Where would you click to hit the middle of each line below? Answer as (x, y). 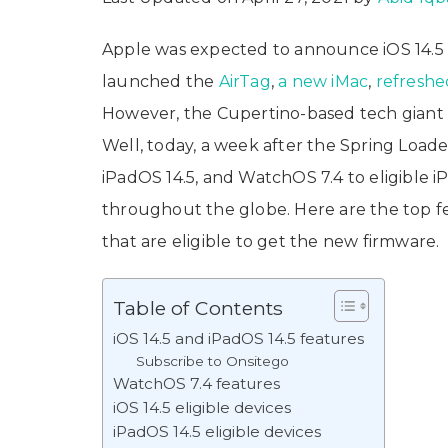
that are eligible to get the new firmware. (271, 242)
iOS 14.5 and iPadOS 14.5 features (238, 339)
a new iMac (323, 82)
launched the (160, 82)
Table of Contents (198, 308)
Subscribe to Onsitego (212, 361)
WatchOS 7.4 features (196, 384)
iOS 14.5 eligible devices (202, 408)
